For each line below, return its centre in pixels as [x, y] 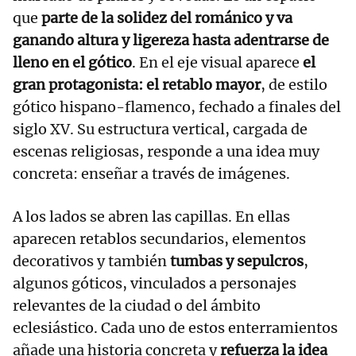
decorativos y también [90, 261]
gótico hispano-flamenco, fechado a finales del [177, 106]
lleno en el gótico [72, 62]
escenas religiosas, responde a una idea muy [166, 151]
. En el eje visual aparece [217, 62]
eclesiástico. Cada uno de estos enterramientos [175, 327]
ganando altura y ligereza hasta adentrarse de [171, 40]
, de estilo [294, 84]
